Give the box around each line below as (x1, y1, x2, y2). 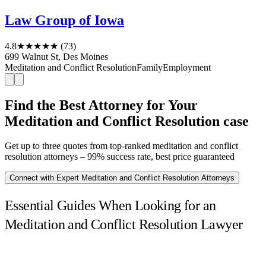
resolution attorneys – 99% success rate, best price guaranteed (5, 151, 235, 162)
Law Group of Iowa (5, 12, 124, 28)
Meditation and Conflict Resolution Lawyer (5, 217, 243, 233)
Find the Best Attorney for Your (5, 97, 198, 113)
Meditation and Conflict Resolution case (5, 113, 249, 129)
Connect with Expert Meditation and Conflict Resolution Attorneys (9, 173, 235, 183)
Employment (163, 62, 211, 72)
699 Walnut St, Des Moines (5, 51, 108, 62)
